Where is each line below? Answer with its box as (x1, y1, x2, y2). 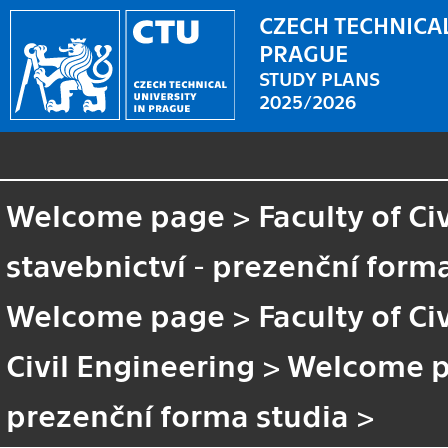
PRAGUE (259, 37, 349, 66)
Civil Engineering (6, 344, 256, 383)
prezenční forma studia (6, 394, 350, 433)
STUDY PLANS (259, 65, 381, 89)
